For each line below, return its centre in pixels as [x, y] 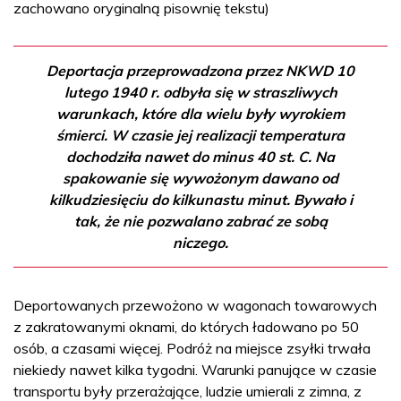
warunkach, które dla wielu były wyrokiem [200, 113]
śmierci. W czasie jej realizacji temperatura [200, 135]
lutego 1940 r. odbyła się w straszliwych [200, 92]
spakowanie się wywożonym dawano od [200, 178]
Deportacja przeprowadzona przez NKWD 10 [200, 70]
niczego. [200, 242]
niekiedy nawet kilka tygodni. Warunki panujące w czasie [195, 369]
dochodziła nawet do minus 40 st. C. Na [200, 156]
